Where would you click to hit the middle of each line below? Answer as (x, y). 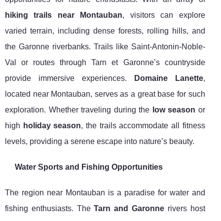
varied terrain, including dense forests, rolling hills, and (105, 31)
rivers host (185, 209)
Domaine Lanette (168, 78)
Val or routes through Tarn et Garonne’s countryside (105, 63)
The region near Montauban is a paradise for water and (105, 193)
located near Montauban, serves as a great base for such (105, 94)
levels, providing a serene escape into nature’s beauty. (100, 142)
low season (174, 110)
